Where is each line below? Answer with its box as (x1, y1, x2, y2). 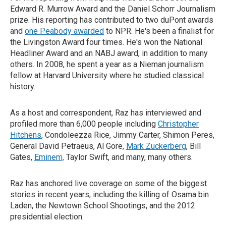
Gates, (10, 152, 34, 162)
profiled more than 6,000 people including (10, 119, 158, 129)
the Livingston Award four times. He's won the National (10, 37, 202, 47)
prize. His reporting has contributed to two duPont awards (10, 15, 213, 25)
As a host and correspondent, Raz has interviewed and (10, 108, 201, 118)
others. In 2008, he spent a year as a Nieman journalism (10, 60, 204, 70)
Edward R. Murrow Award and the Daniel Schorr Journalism (10, 4, 215, 14)
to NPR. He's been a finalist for (104, 26, 214, 36)
